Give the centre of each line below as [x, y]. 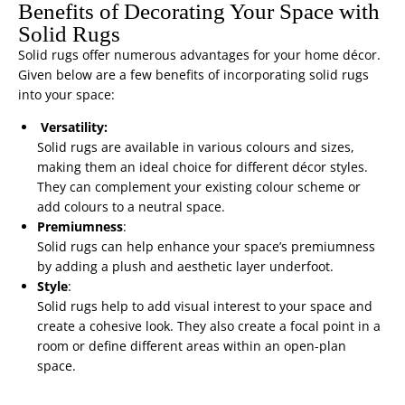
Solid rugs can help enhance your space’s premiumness [206, 247]
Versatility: [74, 127]
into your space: [66, 95]
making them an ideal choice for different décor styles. [202, 167]
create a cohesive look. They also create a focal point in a [209, 326]
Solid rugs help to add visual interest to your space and [205, 306]
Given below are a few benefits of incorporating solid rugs [193, 75]
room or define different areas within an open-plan [192, 346]
